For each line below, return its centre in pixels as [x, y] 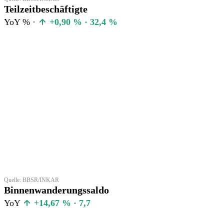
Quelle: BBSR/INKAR [31, 180]
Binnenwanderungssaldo [56, 190]
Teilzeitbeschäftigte [46, 9]
